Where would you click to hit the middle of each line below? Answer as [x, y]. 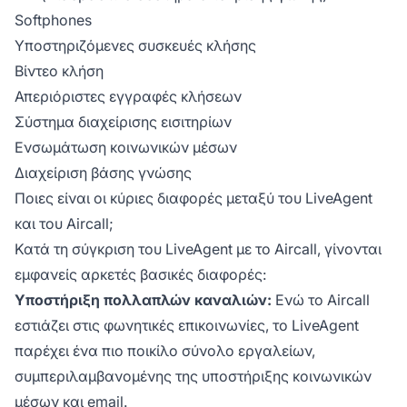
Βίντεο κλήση [59, 71]
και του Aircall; [64, 224]
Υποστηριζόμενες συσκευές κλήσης [135, 46]
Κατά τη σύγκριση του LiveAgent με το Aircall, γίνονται [198, 249]
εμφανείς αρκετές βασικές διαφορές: [140, 275]
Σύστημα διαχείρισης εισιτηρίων [123, 122]
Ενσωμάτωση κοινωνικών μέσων [126, 148]
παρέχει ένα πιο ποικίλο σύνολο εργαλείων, [165, 351]
